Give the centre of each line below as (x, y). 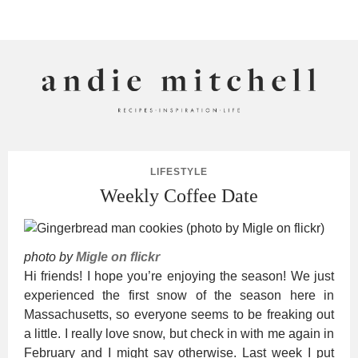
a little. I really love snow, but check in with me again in (179, 333)
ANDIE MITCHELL (170, 146)
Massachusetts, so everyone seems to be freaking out (179, 314)
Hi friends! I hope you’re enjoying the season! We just (179, 276)
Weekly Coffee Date (179, 195)
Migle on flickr (118, 257)
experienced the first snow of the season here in (179, 295)
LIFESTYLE (179, 171)
